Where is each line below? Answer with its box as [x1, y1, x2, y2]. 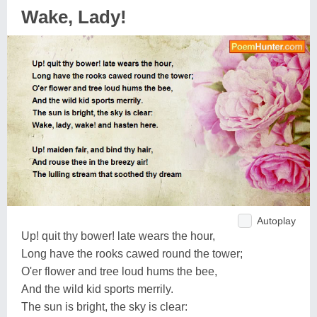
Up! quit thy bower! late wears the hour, [21, 229, 215, 242]
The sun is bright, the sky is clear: [21, 300, 188, 313]
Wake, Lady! [21, 6, 127, 28]
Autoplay [257, 214, 296, 226]
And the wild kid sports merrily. [21, 282, 173, 295]
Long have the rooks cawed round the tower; [21, 247, 243, 260]
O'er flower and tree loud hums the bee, [21, 265, 217, 277]
